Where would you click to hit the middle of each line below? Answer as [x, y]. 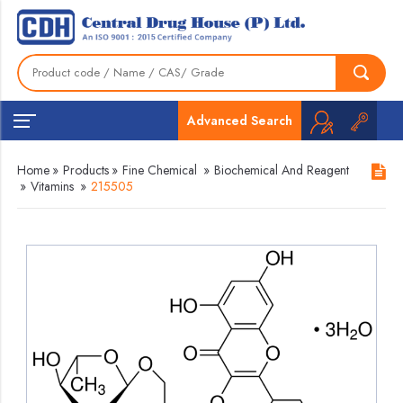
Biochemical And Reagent [282, 170]
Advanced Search [239, 120]
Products [86, 170]
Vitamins [53, 186]
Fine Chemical [160, 170]
